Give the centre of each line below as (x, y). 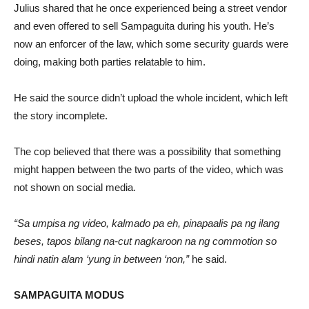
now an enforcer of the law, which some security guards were (151, 44)
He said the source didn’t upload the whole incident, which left (151, 98)
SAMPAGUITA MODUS (69, 295)
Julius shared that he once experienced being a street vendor (150, 8)
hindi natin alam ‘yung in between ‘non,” (101, 259)
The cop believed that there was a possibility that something (147, 151)
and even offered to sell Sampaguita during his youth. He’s (144, 26)
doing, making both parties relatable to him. (110, 62)
